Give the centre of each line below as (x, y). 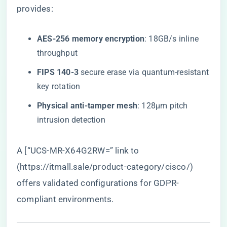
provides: (35, 9)
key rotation (59, 86)
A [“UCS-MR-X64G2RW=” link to (78, 150)
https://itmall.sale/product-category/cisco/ (105, 167)
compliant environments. (65, 199)
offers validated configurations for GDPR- (98, 183)
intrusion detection (71, 120)
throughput (57, 53)
